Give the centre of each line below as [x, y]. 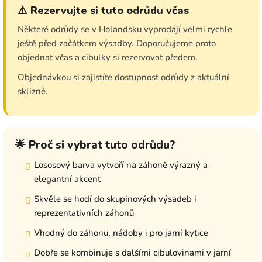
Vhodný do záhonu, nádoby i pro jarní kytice [121, 233]
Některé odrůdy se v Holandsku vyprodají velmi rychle [125, 30]
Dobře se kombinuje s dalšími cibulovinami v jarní [132, 253]
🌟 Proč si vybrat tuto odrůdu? [95, 145]
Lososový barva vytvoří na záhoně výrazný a [121, 165]
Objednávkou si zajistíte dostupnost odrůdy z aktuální [123, 77]
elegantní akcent [67, 179]
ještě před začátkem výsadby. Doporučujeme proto [117, 44]
